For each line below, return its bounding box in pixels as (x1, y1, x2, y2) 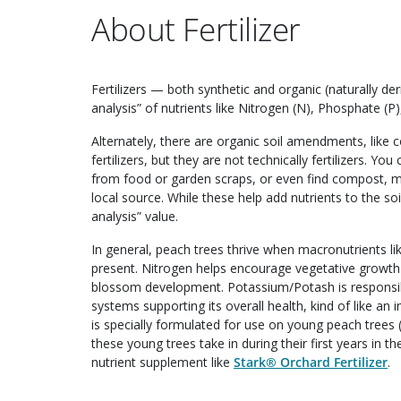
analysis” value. (91, 208, 178, 226)
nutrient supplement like (91, 354, 234, 371)
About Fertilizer (91, 8, 301, 51)
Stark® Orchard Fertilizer (234, 354, 388, 371)
